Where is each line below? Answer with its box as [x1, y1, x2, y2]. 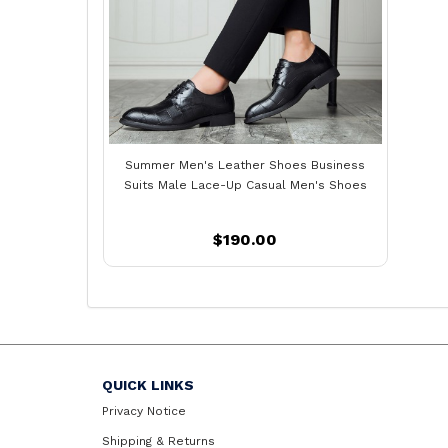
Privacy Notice [102, 403, 186, 418]
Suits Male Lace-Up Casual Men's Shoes [123, 177, 367, 192]
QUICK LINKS [102, 376, 194, 393]
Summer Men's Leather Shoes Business [125, 157, 366, 172]
